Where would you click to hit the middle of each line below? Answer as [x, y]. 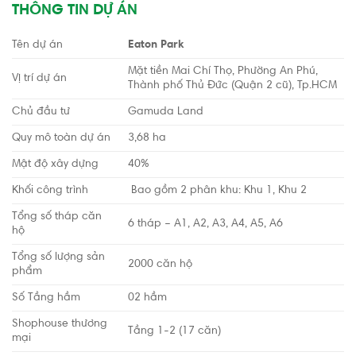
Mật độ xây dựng [55, 164]
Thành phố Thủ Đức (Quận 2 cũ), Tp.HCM [233, 86]
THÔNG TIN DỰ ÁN [75, 11]
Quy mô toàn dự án [61, 138]
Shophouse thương [60, 324]
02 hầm [148, 298]
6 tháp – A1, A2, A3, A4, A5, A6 [206, 224]
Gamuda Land [166, 112]
